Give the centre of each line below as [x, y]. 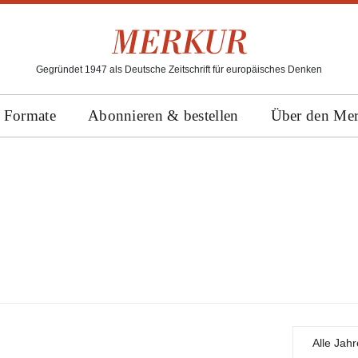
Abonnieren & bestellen [163, 115]
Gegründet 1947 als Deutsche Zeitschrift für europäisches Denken [179, 70]
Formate [30, 115]
